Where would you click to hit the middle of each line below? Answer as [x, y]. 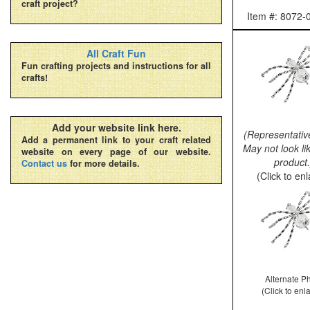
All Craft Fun [116, 53]
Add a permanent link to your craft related [116, 140]
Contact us [44, 163]
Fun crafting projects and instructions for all [116, 66]
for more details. [103, 163]
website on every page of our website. [116, 152]
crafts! [35, 77]
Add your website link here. [116, 127]
